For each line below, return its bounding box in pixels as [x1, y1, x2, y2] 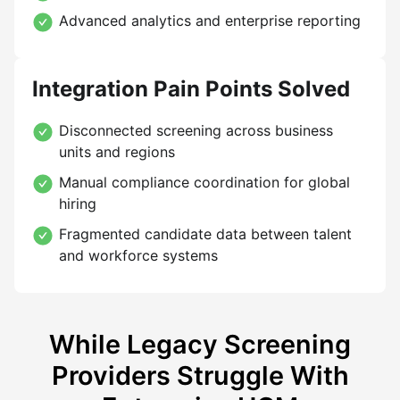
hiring [59, 195, 96, 212]
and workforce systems [59, 246, 218, 264]
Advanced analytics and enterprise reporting [59, 12, 361, 29]
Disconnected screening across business [59, 121, 333, 139]
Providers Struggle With [51, 360, 349, 391]
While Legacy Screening [49, 329, 351, 360]
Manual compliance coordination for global [59, 173, 350, 191]
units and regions [59, 143, 175, 161]
